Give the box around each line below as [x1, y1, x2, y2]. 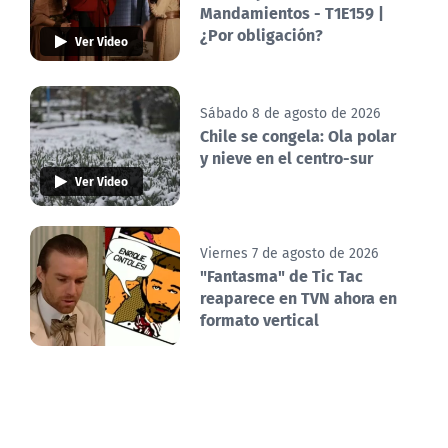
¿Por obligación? [200, 22, 323, 48]
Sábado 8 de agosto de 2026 [200, 103, 380, 124]
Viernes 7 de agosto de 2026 [200, 243, 378, 264]
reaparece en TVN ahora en [200, 285, 397, 311]
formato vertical [200, 307, 319, 333]
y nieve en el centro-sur [200, 145, 373, 171]
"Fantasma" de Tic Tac [200, 263, 363, 289]
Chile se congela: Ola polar [200, 123, 396, 149]
